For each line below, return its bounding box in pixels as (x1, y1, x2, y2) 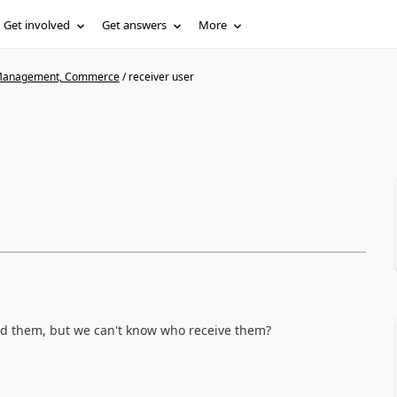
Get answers (102, 17, 167, 33)
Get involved (4, 17, 71, 33)
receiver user (128, 69, 194, 84)
